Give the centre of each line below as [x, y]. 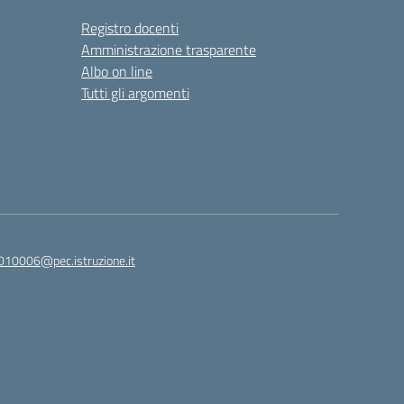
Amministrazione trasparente [169, 50]
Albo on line [117, 71]
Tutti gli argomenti [135, 93]
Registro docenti [130, 28]
